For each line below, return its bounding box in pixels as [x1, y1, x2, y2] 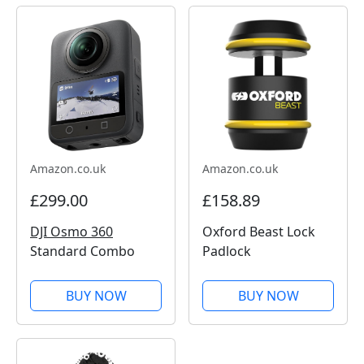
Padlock [202, 241, 251, 260]
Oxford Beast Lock [202, 222, 315, 240]
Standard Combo [30, 241, 135, 260]
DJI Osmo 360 [30, 222, 113, 240]
